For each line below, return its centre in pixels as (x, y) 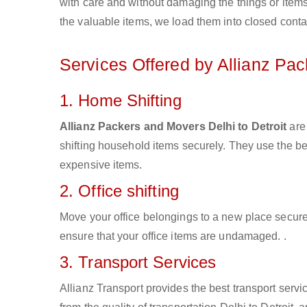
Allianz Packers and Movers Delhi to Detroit (173, 126)
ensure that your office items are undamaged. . (173, 236)
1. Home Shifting (121, 100)
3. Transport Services (138, 262)
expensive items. (101, 165)
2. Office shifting (119, 191)
